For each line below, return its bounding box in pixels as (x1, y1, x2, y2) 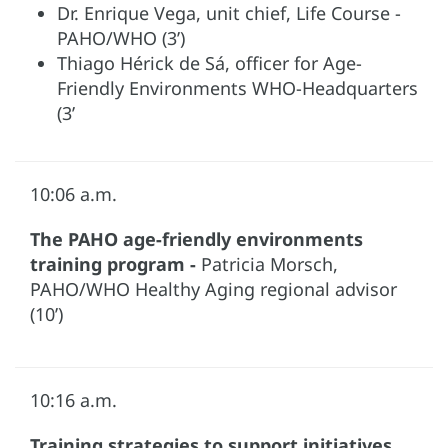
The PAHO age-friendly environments (30, 226, 363, 251)
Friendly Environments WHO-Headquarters (57, 75, 418, 100)
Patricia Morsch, (201, 251, 338, 276)
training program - (30, 251, 201, 276)
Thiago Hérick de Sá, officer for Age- (57, 50, 362, 75)
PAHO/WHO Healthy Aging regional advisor (30, 276, 397, 301)
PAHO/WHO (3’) (57, 25, 185, 50)
